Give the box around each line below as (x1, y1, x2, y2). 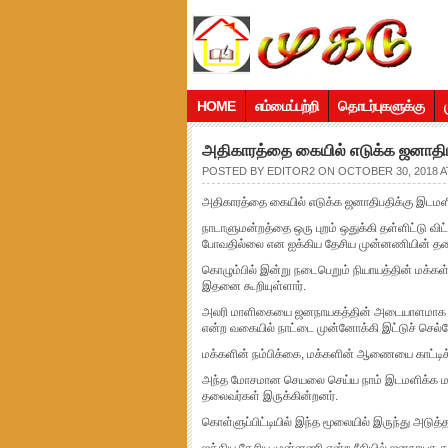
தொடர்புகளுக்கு (338, 98, 424, 114)
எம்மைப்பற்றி (255, 98, 318, 114)
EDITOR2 (267, 165, 315, 177)
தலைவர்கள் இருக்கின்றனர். (202, 389, 338, 403)
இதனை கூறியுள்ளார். (202, 279, 306, 293)
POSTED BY (202, 165, 267, 177)
